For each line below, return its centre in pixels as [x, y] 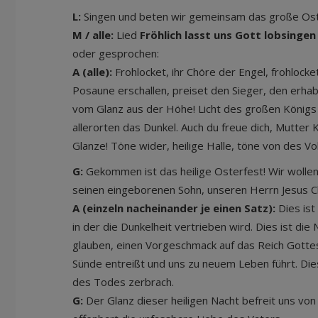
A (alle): [94, 72]
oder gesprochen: [116, 53]
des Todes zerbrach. [123, 282]
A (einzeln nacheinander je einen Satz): [175, 208]
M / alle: [93, 35]
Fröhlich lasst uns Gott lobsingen [228, 35]
